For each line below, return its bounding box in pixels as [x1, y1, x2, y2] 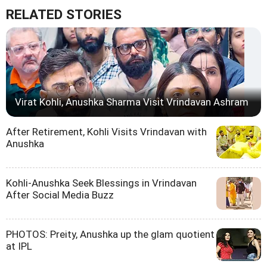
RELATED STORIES [6, 7, 122, 23]
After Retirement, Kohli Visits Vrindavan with [6, 126, 207, 138]
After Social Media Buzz [6, 189, 114, 201]
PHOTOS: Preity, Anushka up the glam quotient [6, 228, 215, 241]
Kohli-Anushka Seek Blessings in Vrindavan [6, 177, 197, 190]
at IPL [6, 240, 32, 253]
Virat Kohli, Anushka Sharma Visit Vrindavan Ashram [15, 96, 249, 108]
